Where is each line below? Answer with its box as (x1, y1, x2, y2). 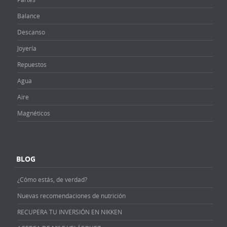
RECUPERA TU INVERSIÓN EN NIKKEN (17, 208, 122, 216)
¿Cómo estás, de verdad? (17, 175, 87, 184)
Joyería (17, 44, 36, 53)
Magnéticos (17, 109, 50, 118)
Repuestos (17, 60, 47, 69)
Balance (17, 12, 40, 20)
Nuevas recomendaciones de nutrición (17, 192, 126, 200)
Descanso (17, 28, 45, 36)
